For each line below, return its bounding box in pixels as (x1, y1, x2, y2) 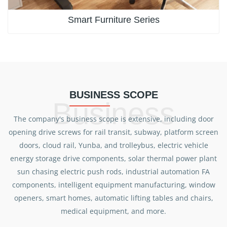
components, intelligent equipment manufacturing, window (12, 179, 215, 190)
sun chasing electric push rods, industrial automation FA (17, 166, 210, 176)
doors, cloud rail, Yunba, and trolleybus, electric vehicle (19, 140, 208, 150)
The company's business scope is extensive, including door (13, 113, 214, 124)
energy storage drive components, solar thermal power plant (10, 153, 217, 163)
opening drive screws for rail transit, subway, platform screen (9, 127, 218, 137)
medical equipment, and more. (61, 206, 166, 216)
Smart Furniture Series (67, 14, 160, 25)
